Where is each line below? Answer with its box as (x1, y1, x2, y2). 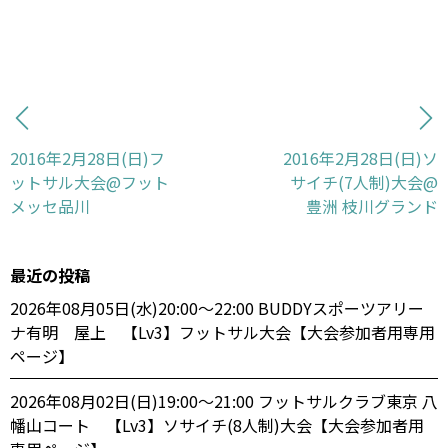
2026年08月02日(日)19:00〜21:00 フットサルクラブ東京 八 (10, 389, 438, 414)
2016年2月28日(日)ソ (283, 146, 438, 171)
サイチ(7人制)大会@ (290, 170, 438, 195)
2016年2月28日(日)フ (10, 146, 165, 171)
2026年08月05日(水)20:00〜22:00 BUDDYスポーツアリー (10, 296, 424, 321)
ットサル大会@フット (10, 170, 169, 195)
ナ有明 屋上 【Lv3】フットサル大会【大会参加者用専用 (10, 320, 435, 345)
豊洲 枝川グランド (306, 194, 438, 219)
